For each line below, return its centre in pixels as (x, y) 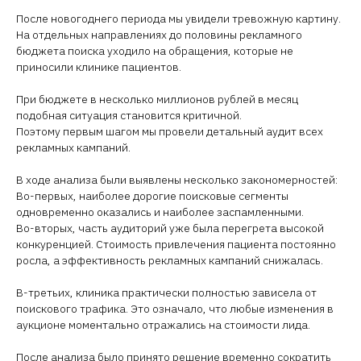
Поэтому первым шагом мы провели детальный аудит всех (170, 131)
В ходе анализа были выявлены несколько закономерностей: (177, 180)
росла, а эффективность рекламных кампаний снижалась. (170, 260)
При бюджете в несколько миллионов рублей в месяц (157, 99)
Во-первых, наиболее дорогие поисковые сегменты (152, 196)
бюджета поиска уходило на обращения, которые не (155, 51)
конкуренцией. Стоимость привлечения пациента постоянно (176, 244)
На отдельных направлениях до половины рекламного (159, 35)
